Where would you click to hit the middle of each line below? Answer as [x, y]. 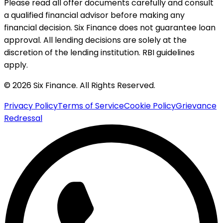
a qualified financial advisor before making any [94, 15]
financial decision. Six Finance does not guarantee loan [110, 27]
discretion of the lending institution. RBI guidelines [99, 52]
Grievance [196, 106]
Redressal [23, 118]
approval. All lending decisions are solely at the [95, 40]
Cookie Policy [150, 106]
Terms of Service [91, 106]
